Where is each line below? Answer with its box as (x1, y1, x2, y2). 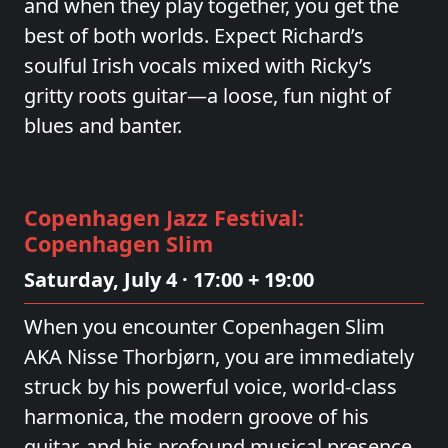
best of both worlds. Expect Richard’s (24, 22, 364, 49)
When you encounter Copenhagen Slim (24, 313, 385, 340)
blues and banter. (24, 112, 182, 139)
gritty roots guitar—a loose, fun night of (24, 82, 391, 109)
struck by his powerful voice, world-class (24, 373, 397, 400)
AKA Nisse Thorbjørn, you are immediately (24, 343, 414, 370)
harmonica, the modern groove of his (24, 403, 369, 430)
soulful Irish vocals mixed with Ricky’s (24, 52, 372, 79)
